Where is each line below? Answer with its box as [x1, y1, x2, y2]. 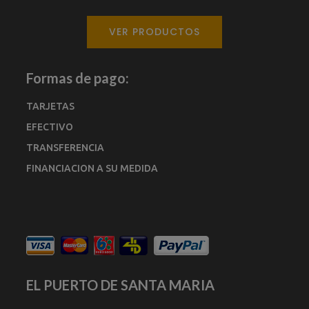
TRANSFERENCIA [26, 142, 105, 154]
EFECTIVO [26, 121, 74, 133]
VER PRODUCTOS [108, 25, 200, 39]
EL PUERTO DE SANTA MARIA [26, 277, 215, 294]
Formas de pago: [26, 70, 130, 87]
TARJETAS [26, 101, 75, 112]
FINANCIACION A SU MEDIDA [26, 163, 159, 175]
